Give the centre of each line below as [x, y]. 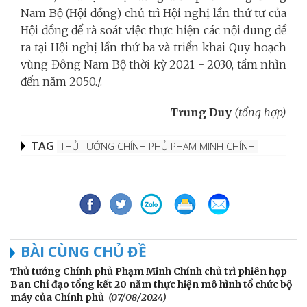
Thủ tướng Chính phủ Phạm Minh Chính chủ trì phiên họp [149, 271]
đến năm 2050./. [61, 81]
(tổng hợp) [260, 112]
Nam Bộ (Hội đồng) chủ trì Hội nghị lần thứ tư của [153, 13]
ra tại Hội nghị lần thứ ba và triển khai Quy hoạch [153, 47]
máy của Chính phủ [57, 297]
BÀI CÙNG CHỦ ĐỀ [84, 251]
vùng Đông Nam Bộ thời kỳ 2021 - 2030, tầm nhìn [153, 64]
